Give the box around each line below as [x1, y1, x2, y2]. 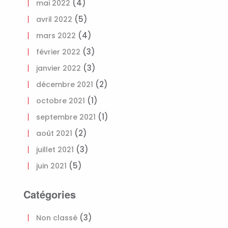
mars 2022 [36, 31, 76, 41]
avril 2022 [36, 14, 72, 24]
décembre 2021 [36, 79, 93, 90]
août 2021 [36, 128, 72, 138]
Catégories [23, 187, 76, 202]
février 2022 [36, 47, 80, 57]
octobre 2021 [36, 96, 85, 106]
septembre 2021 [36, 112, 96, 122]
